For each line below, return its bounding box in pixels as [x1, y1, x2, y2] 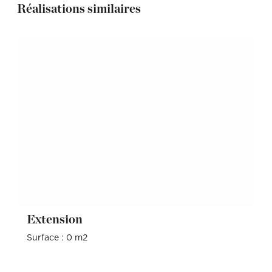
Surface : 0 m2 [26, 234, 87, 243]
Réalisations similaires [17, 2, 141, 15]
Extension [35, 213, 83, 226]
